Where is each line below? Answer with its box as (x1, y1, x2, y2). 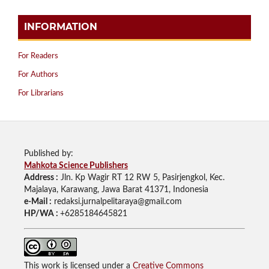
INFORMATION (24, 21, 97, 33)
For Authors (18, 71, 58, 79)
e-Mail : (23, 198, 52, 207)
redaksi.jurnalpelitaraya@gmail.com (51, 198, 182, 207)
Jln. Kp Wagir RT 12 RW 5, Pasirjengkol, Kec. (58, 174, 225, 183)
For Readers (18, 52, 58, 61)
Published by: (23, 150, 73, 159)
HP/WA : (23, 210, 60, 219)
